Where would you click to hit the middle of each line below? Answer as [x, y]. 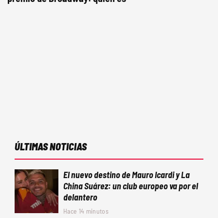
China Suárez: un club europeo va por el [131, 186]
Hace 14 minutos [86, 211]
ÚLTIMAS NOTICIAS [51, 147]
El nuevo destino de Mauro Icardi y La [127, 175]
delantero [80, 197]
